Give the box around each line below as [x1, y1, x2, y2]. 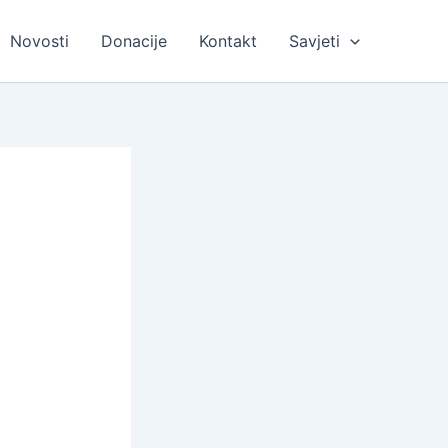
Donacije [101, 31, 168, 51]
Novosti [10, 31, 70, 51]
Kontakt [199, 31, 258, 51]
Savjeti [289, 31, 341, 51]
